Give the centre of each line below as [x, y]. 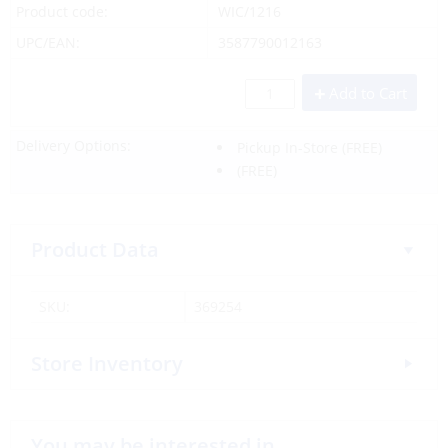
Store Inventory [107, 363]
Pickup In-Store [287, 147]
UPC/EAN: [48, 42]
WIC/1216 [249, 11]
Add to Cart [368, 93]
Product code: [62, 11]
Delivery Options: [73, 145]
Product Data [95, 249]
